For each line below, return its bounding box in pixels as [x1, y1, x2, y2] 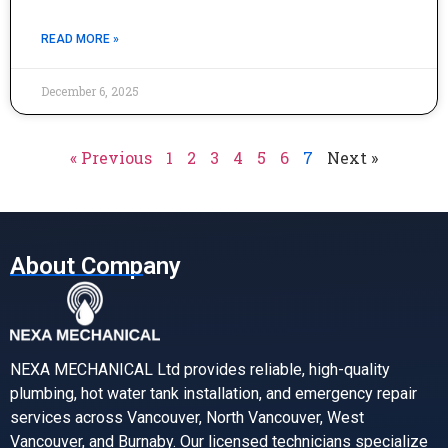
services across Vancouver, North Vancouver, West [10, 408, 364, 428]
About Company [10, 252, 181, 280]
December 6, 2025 [41, 83, 139, 99]
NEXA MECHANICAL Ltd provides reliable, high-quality [10, 360, 390, 380]
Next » [327, 147, 378, 168]
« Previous [70, 147, 152, 168]
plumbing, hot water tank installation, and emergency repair [10, 384, 417, 404]
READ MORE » [41, 32, 119, 46]
